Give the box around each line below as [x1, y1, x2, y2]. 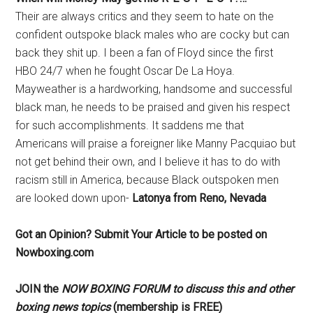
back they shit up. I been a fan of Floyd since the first [15, 46, 274, 59]
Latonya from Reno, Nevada [132, 191, 267, 205]
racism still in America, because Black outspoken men [15, 173, 279, 187]
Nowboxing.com [15, 246, 94, 259]
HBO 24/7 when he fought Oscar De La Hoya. [15, 64, 235, 78]
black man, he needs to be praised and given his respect [15, 101, 291, 114]
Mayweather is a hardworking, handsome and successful [15, 82, 293, 96]
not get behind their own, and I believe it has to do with [15, 155, 281, 168]
